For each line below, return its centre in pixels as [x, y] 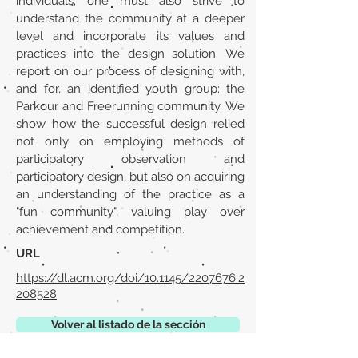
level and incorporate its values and [130, 36]
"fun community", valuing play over [130, 212]
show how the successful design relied [130, 124]
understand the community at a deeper [130, 18]
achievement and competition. [100, 229]
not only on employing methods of [130, 141]
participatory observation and [130, 159]
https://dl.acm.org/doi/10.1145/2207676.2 [130, 278]
